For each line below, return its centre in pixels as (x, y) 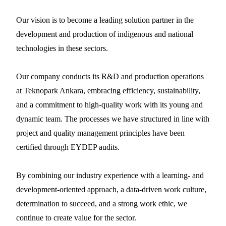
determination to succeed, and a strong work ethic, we (102, 203)
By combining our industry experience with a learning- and (110, 175)
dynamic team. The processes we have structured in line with (113, 119)
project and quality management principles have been (100, 133)
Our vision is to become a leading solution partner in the (105, 20)
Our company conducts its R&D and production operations (110, 76)
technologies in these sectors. (62, 48)
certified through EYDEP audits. (68, 147)
